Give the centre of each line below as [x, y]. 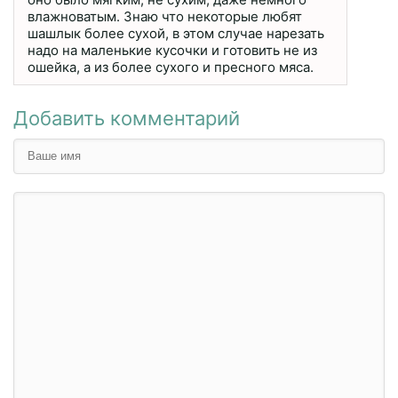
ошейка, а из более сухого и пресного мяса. [171, 67]
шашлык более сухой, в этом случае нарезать [176, 33]
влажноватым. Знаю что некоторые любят [165, 16]
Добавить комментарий [127, 118]
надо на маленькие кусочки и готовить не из [172, 50]
